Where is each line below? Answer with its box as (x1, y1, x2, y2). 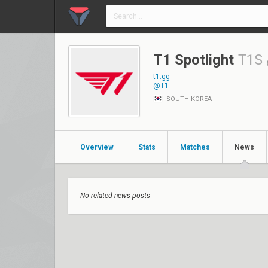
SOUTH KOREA (165, 95, 212, 103)
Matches (180, 143, 210, 151)
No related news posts (80, 191, 150, 200)
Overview (80, 143, 114, 151)
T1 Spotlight (153, 51, 234, 68)
